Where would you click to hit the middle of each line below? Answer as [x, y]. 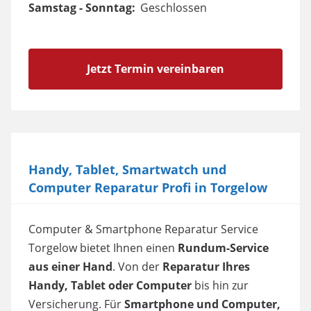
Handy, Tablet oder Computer [110, 285]
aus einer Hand [70, 267]
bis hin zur [220, 285]
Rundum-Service [222, 248]
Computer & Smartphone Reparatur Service [143, 229]
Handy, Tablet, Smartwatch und [127, 169]
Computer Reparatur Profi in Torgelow [148, 187]
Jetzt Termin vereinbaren [155, 69]
